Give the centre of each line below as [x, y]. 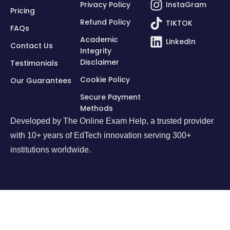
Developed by [37, 121]
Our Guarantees [41, 80]
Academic [99, 39]
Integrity [96, 51]
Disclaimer [100, 62]
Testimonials [34, 63]
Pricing [23, 11]
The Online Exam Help [105, 121]
